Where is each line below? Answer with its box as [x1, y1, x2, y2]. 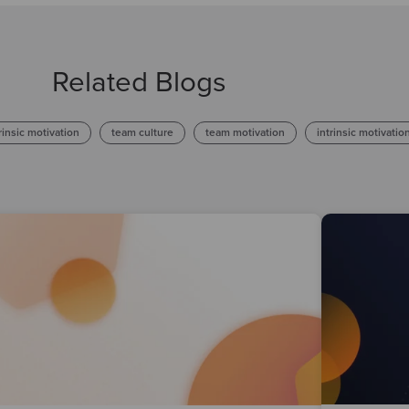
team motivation [204, 126, 285, 140]
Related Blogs [51, 65, 226, 100]
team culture [110, 126, 173, 140]
